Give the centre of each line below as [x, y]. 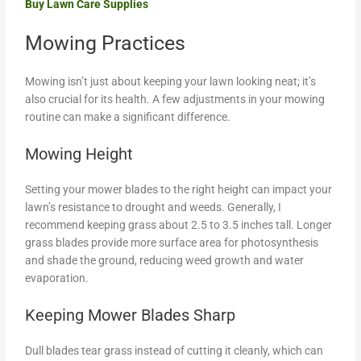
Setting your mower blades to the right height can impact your [179, 189]
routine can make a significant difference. [128, 116]
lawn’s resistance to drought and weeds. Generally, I [154, 207]
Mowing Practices [106, 43]
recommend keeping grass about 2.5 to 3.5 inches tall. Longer [179, 224]
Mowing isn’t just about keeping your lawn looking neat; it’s [171, 81]
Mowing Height [79, 154]
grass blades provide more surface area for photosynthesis [172, 242]
